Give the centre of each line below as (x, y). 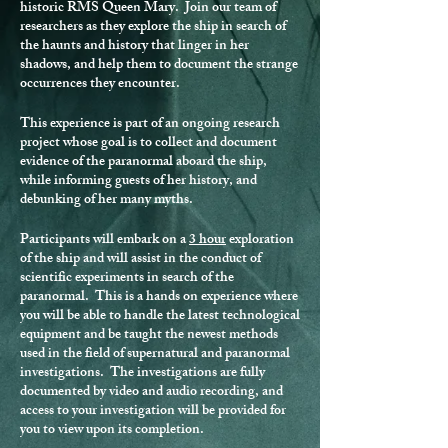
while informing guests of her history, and (138, 181)
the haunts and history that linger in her (134, 46)
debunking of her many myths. (106, 200)
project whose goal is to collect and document (148, 143)
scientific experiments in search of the (127, 278)
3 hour (207, 240)
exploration (260, 240)
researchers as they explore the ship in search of (153, 27)
